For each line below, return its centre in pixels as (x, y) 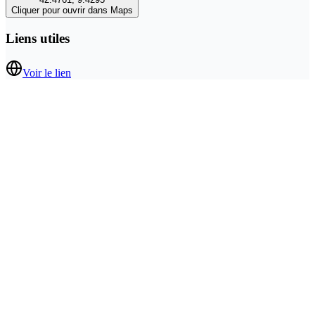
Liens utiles (38, 39)
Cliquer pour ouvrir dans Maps (72, 11)
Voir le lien (47, 72)
